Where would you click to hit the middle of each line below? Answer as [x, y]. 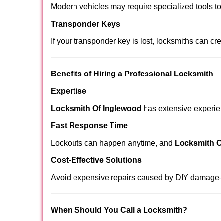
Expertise [69, 91]
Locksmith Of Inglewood [96, 108]
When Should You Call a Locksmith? [119, 210]
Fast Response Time [89, 126]
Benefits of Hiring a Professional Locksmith [132, 74]
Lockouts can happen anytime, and [113, 143]
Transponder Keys [86, 24]
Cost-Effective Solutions [96, 160]
